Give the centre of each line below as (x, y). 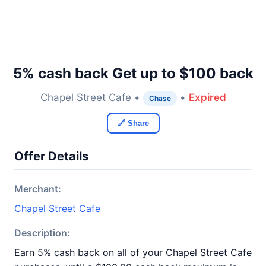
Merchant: (38, 189)
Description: (42, 233)
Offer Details (51, 156)
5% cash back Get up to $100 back (133, 73)
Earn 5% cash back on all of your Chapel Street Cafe (133, 252)
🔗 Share (133, 123)
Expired (207, 97)
